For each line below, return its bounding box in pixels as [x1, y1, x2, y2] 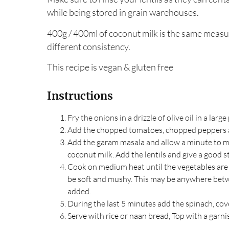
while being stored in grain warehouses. [47, 7, 199, 18]
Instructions [47, 89, 113, 103]
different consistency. [47, 40, 130, 52]
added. [67, 186, 91, 197]
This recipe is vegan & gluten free [47, 61, 173, 73]
